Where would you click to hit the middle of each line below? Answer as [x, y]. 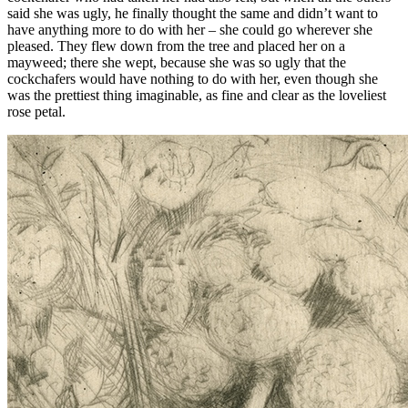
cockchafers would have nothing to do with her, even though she [193, 79]
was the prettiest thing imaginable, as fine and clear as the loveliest [197, 96]
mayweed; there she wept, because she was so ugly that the [177, 63]
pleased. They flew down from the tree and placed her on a [176, 46]
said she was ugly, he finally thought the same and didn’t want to [193, 14]
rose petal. [36, 112]
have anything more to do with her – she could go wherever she [190, 30]
